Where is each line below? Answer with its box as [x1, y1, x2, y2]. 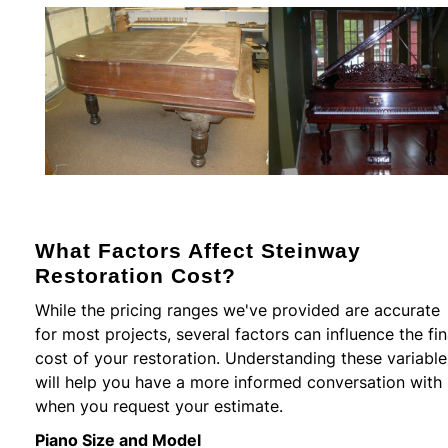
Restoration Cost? [35, 263, 236, 287]
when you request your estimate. [35, 394, 283, 417]
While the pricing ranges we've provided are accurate [35, 298, 440, 321]
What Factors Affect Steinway [35, 238, 361, 262]
